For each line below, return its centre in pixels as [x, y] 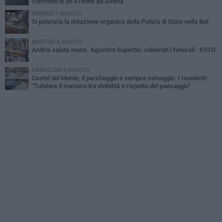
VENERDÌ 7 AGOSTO [57, 14]
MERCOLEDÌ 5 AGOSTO [61, 70]
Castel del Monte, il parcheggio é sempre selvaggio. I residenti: [120, 78]
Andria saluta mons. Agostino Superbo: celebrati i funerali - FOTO [124, 50]
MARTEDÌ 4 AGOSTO [57, 42]
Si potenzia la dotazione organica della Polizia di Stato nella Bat [120, 22]
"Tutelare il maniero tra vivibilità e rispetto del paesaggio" [111, 86]
